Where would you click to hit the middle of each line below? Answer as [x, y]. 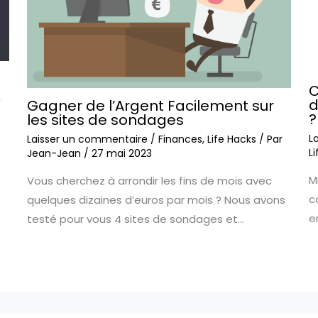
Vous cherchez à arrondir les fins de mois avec [150, 181]
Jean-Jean [56, 154]
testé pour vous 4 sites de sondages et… [136, 219]
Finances [181, 139]
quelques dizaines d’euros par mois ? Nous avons [157, 200]
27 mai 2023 [122, 154]
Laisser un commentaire [88, 139]
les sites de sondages [106, 120]
